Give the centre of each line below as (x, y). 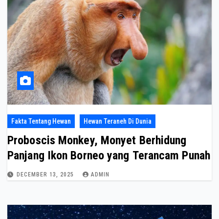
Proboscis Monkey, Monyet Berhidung (97, 141)
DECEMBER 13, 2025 (46, 175)
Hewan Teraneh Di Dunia (118, 121)
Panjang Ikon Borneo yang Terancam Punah (109, 156)
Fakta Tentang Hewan (41, 121)
